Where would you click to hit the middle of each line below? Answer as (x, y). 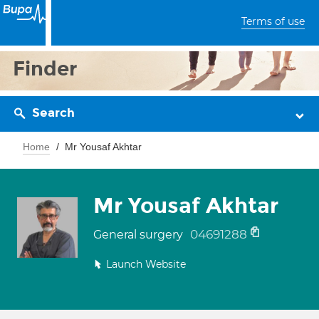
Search (53, 113)
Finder (45, 69)
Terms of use (273, 21)
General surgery (140, 235)
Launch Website (146, 264)
